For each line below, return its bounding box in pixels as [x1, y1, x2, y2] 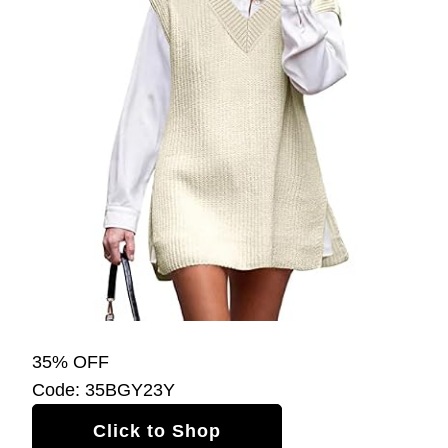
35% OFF [32, 351, 109, 372]
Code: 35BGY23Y [32, 379, 175, 400]
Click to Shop [93, 420, 221, 441]
